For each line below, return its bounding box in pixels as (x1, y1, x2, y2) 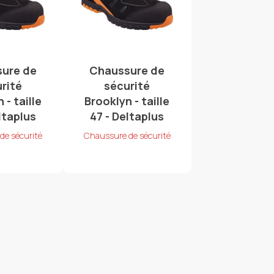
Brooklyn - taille (84, 93, 170, 108)
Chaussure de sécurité (83, 129, 171, 141)
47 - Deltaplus (90, 108, 165, 124)
